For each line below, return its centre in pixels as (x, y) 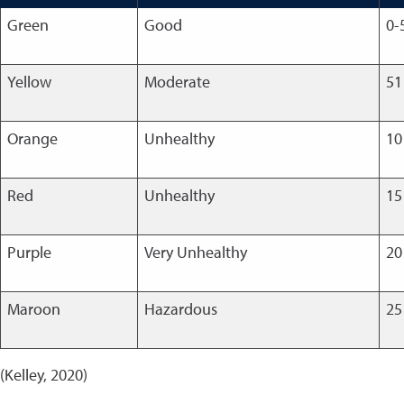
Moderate (177, 82)
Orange (32, 138)
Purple (29, 252)
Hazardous (180, 309)
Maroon (33, 309)
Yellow (29, 82)
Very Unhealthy (195, 252)
